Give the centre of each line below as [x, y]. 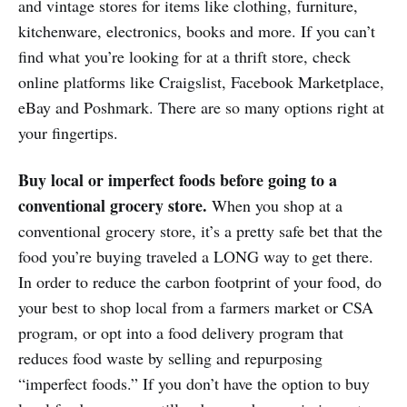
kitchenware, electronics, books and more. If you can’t [197, 30]
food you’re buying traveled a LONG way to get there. [196, 256]
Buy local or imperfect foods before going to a [178, 179]
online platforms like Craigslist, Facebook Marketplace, [201, 81]
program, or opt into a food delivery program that [181, 332]
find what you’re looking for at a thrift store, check [184, 56]
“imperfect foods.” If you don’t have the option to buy [194, 383]
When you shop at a [275, 205]
